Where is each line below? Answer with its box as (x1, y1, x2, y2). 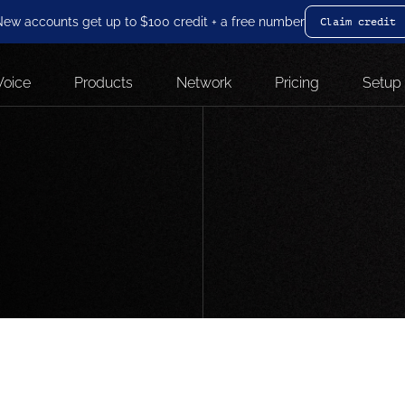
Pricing (275, 73, 319, 91)
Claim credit (320, 15, 396, 28)
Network (176, 73, 231, 91)
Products (74, 73, 133, 91)
